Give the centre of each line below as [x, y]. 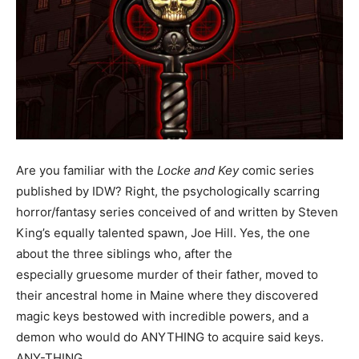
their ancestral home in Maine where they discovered [167, 295]
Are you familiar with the [87, 170]
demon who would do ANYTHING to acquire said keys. [170, 337]
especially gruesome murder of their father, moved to [167, 274]
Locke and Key [198, 170]
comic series [276, 170]
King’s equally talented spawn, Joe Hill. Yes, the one [163, 232]
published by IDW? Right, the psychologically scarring [168, 191]
